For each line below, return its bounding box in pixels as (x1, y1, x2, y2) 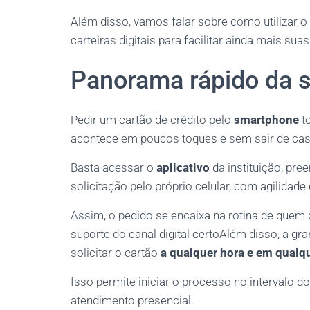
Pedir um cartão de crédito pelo (71, 113, 234, 127)
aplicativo (156, 161, 210, 174)
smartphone (234, 113, 299, 127)
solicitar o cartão (71, 246, 161, 259)
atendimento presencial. (71, 293, 194, 307)
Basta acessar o (71, 161, 156, 174)
